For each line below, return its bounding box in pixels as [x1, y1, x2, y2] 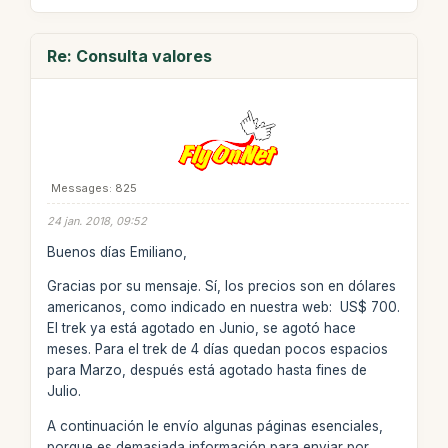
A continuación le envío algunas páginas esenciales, [46, 417, 383, 434]
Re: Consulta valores [46, 46, 212, 66]
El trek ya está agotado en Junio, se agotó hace [46, 320, 356, 336]
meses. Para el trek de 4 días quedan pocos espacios [46, 341, 388, 357]
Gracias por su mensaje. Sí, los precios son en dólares [46, 278, 396, 294]
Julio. [46, 383, 81, 399]
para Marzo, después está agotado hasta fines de [46, 362, 367, 378]
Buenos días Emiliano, [46, 243, 187, 260]
